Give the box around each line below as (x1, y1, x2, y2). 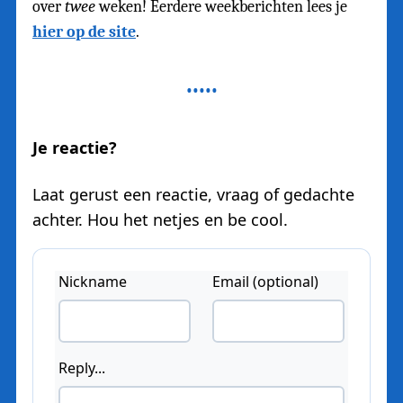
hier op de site (32, 22, 136, 41)
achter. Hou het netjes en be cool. (32, 208, 288, 230)
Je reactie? (32, 136, 117, 158)
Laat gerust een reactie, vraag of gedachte (32, 183, 354, 205)
